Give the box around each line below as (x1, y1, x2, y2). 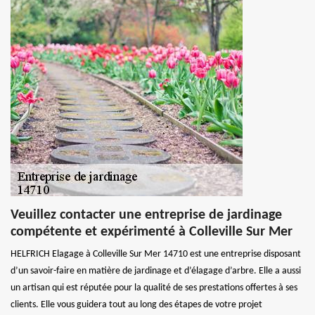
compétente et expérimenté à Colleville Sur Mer (11, 225, 292, 239)
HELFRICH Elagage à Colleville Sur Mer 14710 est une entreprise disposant (11, 249, 301, 259)
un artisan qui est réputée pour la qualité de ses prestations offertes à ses (11, 283, 297, 293)
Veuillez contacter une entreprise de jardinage (11, 208, 282, 222)
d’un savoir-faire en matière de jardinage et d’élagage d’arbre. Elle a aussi (11, 266, 301, 276)
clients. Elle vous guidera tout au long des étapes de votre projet (11, 300, 262, 310)
